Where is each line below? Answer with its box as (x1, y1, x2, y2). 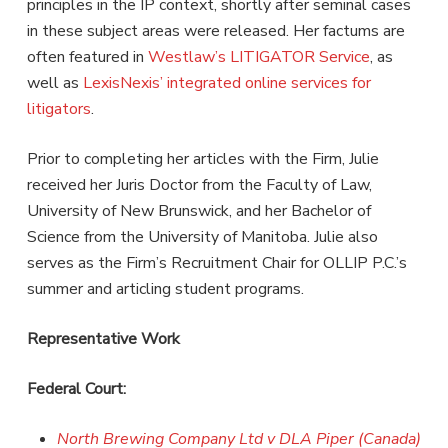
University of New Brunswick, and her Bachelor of (26, 199, 371, 222)
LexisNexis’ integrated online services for (82, 71, 371, 94)
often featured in (26, 45, 148, 68)
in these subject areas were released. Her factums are (26, 19, 405, 42)
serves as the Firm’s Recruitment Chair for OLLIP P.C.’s (26, 251, 407, 274)
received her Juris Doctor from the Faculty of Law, (26, 173, 372, 196)
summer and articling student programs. (26, 277, 304, 300)
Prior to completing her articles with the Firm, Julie (26, 147, 379, 170)
